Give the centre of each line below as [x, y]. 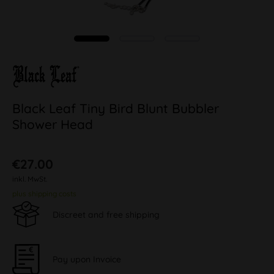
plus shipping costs [44, 194]
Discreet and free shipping [106, 214]
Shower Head [53, 124]
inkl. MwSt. [30, 179]
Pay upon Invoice [87, 259]
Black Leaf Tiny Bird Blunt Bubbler [116, 108]
